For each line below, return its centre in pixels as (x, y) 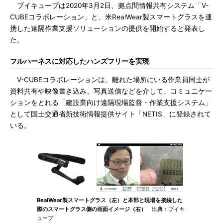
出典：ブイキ (166, 209)
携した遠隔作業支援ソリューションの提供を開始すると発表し (108, 28)
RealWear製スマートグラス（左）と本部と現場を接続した (110, 200)
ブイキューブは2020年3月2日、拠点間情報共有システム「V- (109, 5)
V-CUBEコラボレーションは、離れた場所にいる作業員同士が (110, 80)
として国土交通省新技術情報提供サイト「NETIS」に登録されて (111, 114)
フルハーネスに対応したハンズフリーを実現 (80, 61)
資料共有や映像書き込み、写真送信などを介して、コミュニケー (111, 91)
